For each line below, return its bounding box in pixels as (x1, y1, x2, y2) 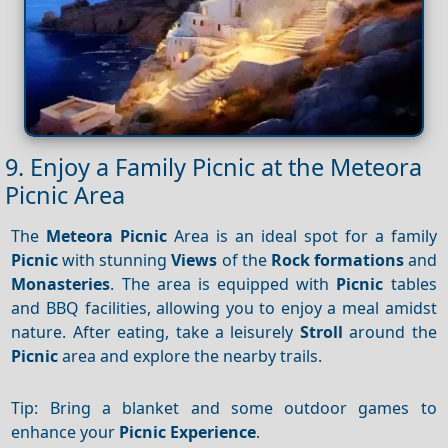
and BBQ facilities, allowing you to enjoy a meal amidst (11, 296, 437, 319)
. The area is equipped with (110, 272, 337, 295)
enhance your (11, 420, 120, 443)
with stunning (58, 248, 172, 271)
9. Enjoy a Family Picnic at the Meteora (5, 150, 422, 183)
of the (217, 248, 271, 271)
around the (342, 320, 437, 343)
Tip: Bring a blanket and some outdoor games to (11, 396, 437, 419)
